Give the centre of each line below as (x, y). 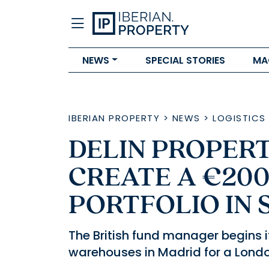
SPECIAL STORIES (185, 60)
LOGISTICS (239, 118)
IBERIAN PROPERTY (114, 118)
